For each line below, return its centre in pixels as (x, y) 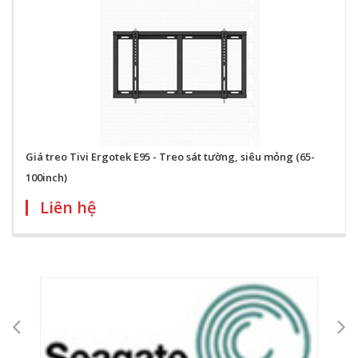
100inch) (46, 177)
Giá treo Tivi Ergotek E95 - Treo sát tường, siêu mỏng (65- (170, 157)
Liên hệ (68, 207)
